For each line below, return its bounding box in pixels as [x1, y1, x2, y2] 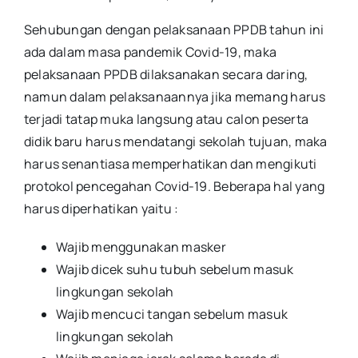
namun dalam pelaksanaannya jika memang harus [24, 88, 326, 106]
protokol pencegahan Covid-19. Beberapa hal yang [24, 177, 325, 196]
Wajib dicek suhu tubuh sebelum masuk [56, 261, 294, 279]
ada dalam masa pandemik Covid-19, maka [24, 43, 277, 62]
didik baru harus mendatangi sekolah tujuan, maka [24, 133, 328, 151]
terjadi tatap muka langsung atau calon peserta [24, 110, 309, 129]
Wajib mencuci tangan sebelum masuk [56, 305, 288, 324]
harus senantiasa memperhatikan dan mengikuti [24, 155, 317, 173]
